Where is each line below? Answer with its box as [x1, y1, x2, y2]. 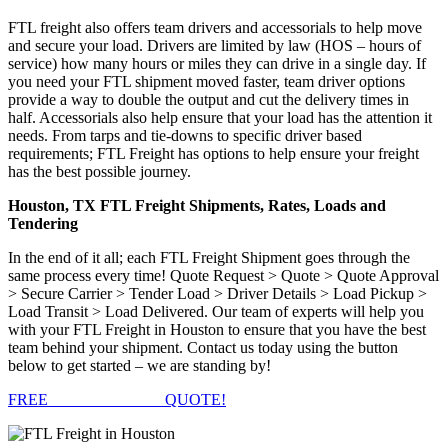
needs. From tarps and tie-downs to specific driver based [8, 126, 362, 144]
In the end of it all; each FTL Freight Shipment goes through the [8, 248, 410, 266]
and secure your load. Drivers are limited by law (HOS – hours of [8, 36, 421, 54]
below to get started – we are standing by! [8, 356, 271, 374]
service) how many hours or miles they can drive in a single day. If [8, 54, 426, 72]
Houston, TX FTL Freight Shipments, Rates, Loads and [8, 196, 386, 214]
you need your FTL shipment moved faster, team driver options [8, 72, 405, 90]
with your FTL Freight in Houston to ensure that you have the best [8, 320, 426, 338]
